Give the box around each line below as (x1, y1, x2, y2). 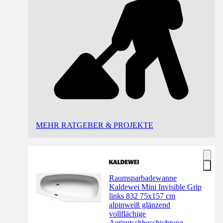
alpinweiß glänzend (109, 201, 171, 210)
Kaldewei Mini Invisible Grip (109, 183, 202, 192)
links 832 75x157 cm (109, 192, 176, 201)
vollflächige (109, 210, 146, 219)
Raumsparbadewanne (109, 174, 177, 183)
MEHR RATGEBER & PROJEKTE (36, 121, 153, 130)
